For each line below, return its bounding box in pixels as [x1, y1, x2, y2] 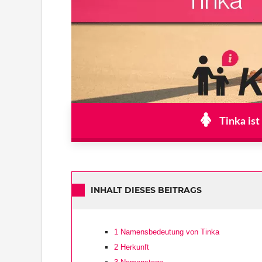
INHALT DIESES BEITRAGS [91, 185, 202, 196]
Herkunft [118, 242, 149, 251]
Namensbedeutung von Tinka [118, 227, 219, 236]
